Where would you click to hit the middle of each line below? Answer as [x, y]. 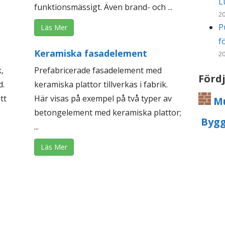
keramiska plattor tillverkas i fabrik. [101, 85]
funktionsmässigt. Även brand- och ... [103, 7]
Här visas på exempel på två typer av [103, 99]
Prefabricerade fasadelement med [98, 71]
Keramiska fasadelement [91, 53]
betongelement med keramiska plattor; [108, 113]
